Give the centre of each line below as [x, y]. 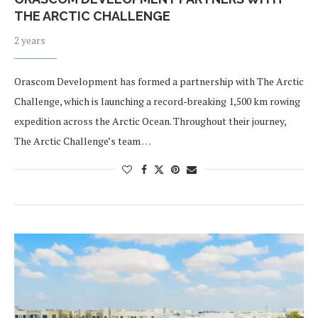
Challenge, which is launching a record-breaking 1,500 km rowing [157, 101]
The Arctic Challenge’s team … [83, 141]
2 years [30, 40]
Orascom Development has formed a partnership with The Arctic [159, 81]
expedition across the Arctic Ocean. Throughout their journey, [150, 121]
